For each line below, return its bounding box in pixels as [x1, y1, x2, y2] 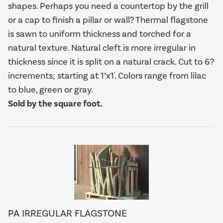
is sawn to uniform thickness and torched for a [8, 28, 191, 39]
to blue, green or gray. [8, 84, 93, 95]
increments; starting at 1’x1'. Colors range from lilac [8, 70, 206, 81]
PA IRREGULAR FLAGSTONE [8, 207, 127, 219]
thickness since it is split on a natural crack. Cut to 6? [8, 56, 214, 67]
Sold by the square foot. [8, 98, 103, 109]
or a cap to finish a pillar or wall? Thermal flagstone [8, 14, 208, 25]
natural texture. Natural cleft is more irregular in [8, 42, 196, 53]
